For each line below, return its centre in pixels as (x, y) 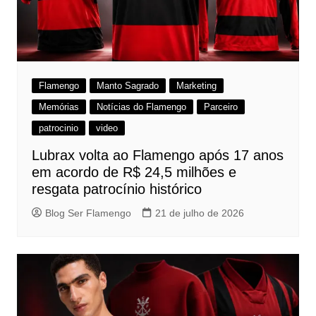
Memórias (59, 107)
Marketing (196, 86)
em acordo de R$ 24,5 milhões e (134, 172)
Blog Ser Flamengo (88, 213)
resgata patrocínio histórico (116, 189)
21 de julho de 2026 (199, 213)
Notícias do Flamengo (141, 107)
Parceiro (220, 107)
